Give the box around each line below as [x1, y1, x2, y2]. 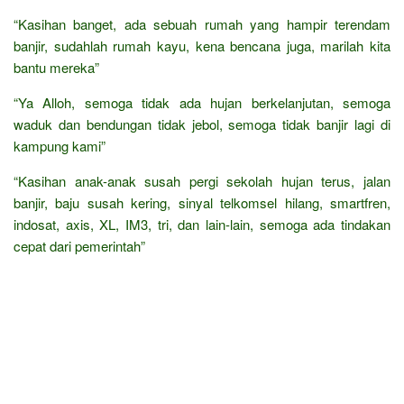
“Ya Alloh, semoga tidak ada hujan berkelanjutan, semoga [14, 92, 390, 112]
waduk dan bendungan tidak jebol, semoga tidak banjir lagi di [14, 114, 390, 133]
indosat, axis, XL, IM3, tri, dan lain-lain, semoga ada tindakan [14, 214, 390, 234]
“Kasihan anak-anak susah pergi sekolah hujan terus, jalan [14, 170, 390, 190]
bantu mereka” [14, 57, 99, 77]
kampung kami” [14, 135, 106, 155]
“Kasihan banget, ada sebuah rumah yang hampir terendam [14, 14, 390, 33]
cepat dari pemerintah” [14, 235, 145, 255]
